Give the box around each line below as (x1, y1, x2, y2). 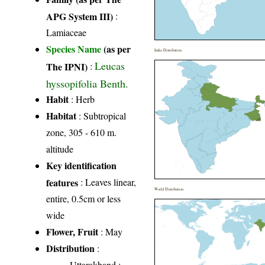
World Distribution (154, 186, 184, 192)
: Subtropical (76, 109, 127, 122)
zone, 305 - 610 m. (46, 125, 117, 138)
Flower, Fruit (46, 224, 99, 238)
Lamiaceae (46, 25, 87, 38)
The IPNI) (46, 59, 88, 72)
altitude (46, 142, 74, 155)
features (46, 175, 79, 188)
